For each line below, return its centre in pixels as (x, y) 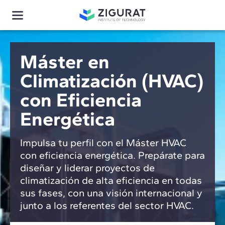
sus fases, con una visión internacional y (111, 193)
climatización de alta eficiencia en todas (111, 180)
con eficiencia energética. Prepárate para (113, 155)
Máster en (65, 62)
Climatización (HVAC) (112, 81)
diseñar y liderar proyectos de (87, 168)
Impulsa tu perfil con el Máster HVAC (103, 143)
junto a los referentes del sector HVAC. (107, 205)
